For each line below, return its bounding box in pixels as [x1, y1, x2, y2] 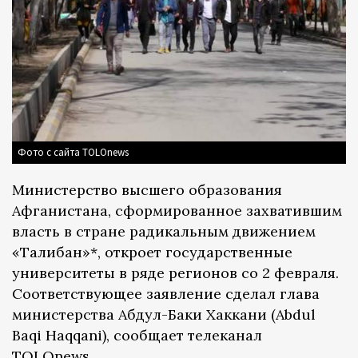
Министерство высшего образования [12, 181, 282, 200]
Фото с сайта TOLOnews [18, 145, 129, 160]
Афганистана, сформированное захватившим [12, 201, 342, 221]
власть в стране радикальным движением [12, 222, 316, 241]
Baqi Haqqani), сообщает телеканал [12, 326, 262, 345]
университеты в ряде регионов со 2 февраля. [12, 264, 339, 283]
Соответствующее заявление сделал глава [12, 284, 320, 304]
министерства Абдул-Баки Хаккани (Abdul [12, 305, 316, 324]
